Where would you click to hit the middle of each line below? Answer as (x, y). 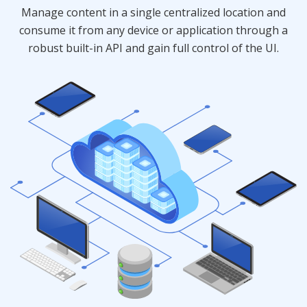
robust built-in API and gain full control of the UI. (153, 48)
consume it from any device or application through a (153, 30)
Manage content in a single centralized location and (153, 12)
